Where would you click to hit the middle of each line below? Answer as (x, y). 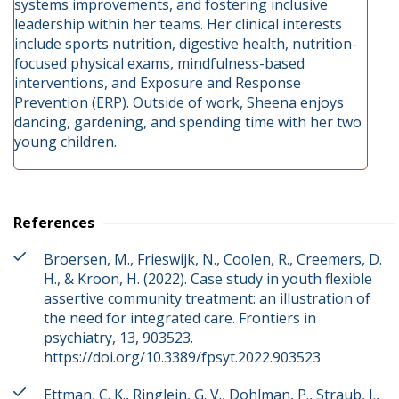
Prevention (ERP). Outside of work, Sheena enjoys (179, 102)
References (54, 223)
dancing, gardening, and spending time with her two (188, 122)
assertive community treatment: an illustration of (207, 298)
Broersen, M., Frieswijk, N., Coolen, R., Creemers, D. (213, 259)
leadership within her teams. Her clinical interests (178, 24)
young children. (65, 142)
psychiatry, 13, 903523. (118, 338)
